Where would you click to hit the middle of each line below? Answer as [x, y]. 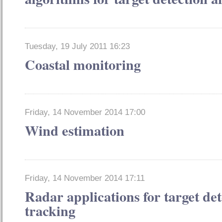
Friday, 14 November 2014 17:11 [85, 178]
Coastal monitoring [83, 65]
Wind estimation [75, 131]
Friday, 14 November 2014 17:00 [85, 112]
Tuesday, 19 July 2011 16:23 [77, 47]
